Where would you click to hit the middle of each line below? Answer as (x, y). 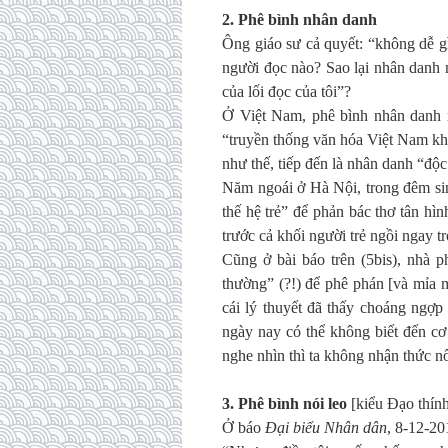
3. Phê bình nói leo (284, 403)
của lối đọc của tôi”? (286, 91)
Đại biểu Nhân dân (326, 427)
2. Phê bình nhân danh (299, 19)
